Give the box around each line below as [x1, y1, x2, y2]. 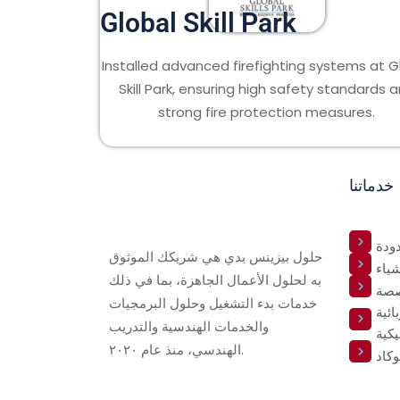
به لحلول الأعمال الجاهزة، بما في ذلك [109, 271, 321, 289]
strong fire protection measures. [158, 103, 376, 121]
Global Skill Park [100, 7, 296, 38]
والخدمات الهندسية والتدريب [109, 317, 269, 336]
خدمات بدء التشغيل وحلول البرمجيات [109, 294, 317, 312]
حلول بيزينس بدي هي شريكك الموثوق [109, 247, 322, 266]
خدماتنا [349, 176, 394, 196]
